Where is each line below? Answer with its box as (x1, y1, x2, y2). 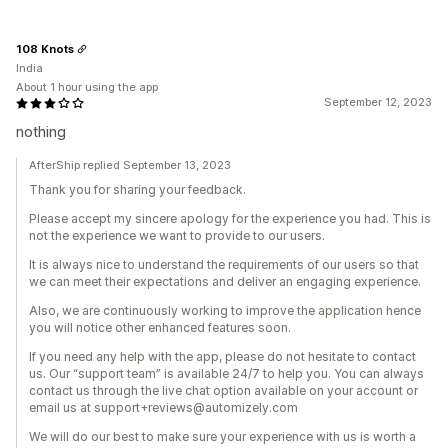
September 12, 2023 (324, 95, 432, 109)
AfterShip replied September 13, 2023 (29, 158, 231, 172)
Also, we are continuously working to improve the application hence (29, 303, 421, 318)
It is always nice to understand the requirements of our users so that (29, 257, 419, 272)
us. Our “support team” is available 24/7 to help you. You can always (29, 366, 424, 381)
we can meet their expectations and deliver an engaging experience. (29, 274, 421, 289)
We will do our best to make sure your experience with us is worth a (29, 429, 416, 444)
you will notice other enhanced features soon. (29, 320, 291, 335)
